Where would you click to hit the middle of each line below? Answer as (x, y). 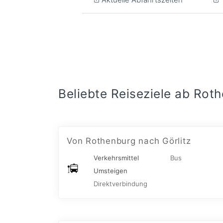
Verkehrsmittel (116, 158)
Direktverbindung (120, 184)
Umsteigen (111, 171)
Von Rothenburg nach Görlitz (129, 141)
